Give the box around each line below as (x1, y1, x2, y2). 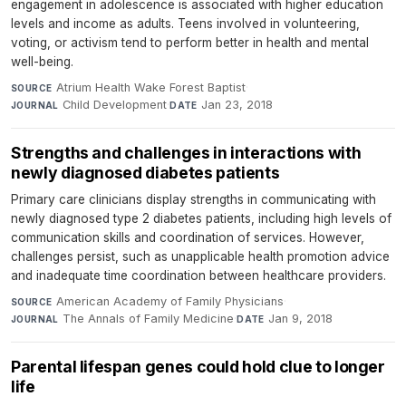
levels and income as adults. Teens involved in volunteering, (11, 15, 360, 31)
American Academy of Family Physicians (55, 294, 284, 308)
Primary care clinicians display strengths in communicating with (11, 191, 376, 207)
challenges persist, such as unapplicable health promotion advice (11, 248, 390, 264)
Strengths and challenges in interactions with (11, 142, 362, 162)
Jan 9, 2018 (268, 311, 333, 325)
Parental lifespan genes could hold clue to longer (11, 356, 385, 376)
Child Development (63, 97, 168, 111)
